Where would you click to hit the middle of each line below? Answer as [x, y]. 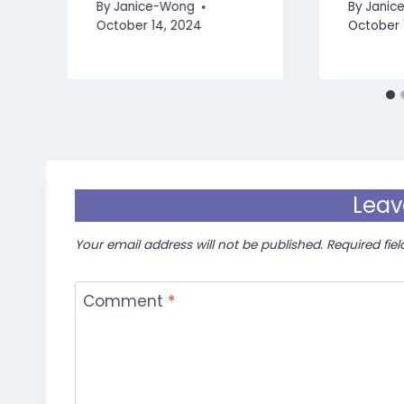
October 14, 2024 [149, 26]
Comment [125, 302]
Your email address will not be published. [199, 245]
